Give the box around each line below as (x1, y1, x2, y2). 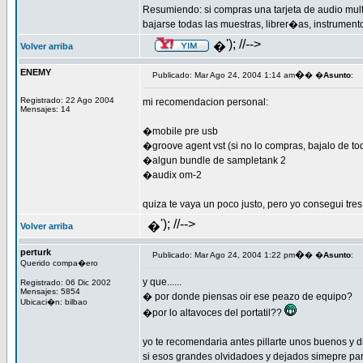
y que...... (143, 276, 181, 288)
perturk (20, 247, 51, 257)
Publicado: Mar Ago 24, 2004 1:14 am (152, 70, 295, 79)
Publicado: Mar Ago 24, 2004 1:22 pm (152, 250, 295, 259)
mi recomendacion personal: (143, 96, 268, 108)
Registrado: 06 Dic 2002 (20, 278, 111, 287)
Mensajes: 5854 (20, 287, 80, 296)
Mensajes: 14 (20, 105, 70, 113)
